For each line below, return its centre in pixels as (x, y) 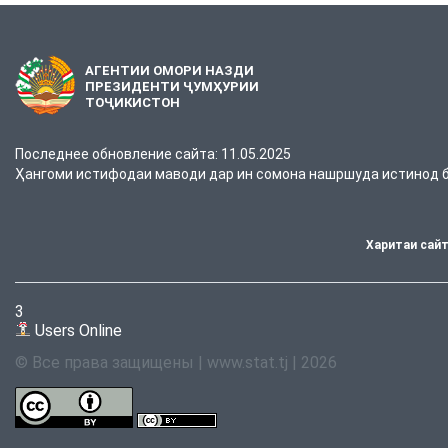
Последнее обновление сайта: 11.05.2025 (153, 154)
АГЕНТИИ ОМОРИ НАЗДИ (169, 70)
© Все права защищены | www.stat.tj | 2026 (176, 363)
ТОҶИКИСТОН (132, 102)
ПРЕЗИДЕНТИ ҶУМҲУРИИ (172, 86)
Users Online (76, 331)
